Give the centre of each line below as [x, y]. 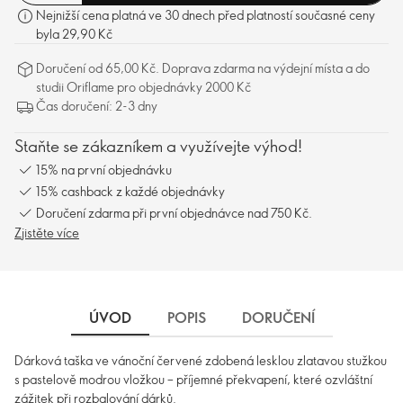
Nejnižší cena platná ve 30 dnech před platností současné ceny [206, 15]
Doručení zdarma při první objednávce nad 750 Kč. [174, 212]
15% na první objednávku [104, 169]
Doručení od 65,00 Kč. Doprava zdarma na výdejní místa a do [203, 68]
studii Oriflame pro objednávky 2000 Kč [143, 87]
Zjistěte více [47, 233]
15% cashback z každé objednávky [130, 191]
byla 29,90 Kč [74, 34]
